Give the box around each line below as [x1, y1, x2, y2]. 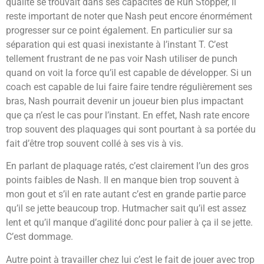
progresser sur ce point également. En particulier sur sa [6, 25, 233, 37]
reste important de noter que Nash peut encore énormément [6, 11, 252, 22]
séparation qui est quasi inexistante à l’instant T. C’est [6, 39, 228, 51]
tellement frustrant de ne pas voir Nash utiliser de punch [6, 53, 237, 65]
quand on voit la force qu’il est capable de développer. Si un [6, 67, 252, 79]
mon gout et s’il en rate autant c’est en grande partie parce [6, 189, 246, 200]
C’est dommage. [6, 231, 73, 243]
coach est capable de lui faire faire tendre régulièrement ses [6, 81, 252, 93]
